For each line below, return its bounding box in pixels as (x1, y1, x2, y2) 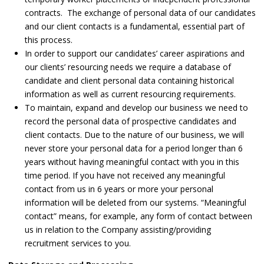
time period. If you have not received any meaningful (25, 170, 225, 181)
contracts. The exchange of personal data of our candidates (25, 7, 256, 19)
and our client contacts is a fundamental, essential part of (25, 21, 245, 32)
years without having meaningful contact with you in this (25, 156, 239, 168)
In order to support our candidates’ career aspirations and (25, 48, 245, 60)
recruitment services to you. (25, 237, 131, 249)
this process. (25, 34, 72, 46)
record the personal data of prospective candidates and (25, 115, 236, 127)
